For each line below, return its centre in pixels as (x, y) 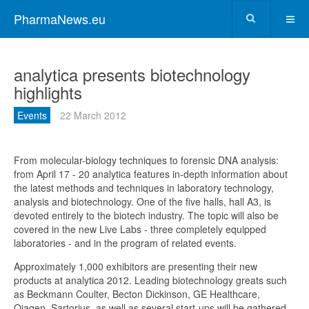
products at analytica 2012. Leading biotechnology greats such (150, 280)
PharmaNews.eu (60, 19)
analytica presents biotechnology (132, 74)
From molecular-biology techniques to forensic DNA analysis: (146, 160)
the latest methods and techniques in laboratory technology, (144, 188)
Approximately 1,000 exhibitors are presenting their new (136, 266)
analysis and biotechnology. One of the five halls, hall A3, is (142, 201)
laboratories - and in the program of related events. (125, 243)
